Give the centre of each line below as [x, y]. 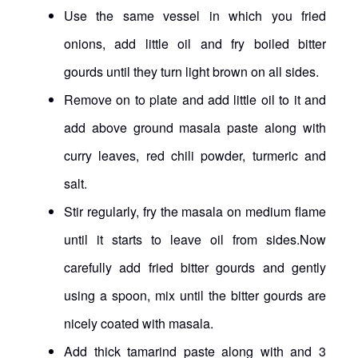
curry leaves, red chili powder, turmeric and [195, 155]
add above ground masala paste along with [195, 127]
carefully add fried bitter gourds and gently [195, 267]
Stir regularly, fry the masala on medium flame [195, 211]
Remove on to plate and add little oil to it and [195, 99]
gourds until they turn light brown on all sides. [191, 71]
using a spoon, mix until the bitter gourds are [195, 295]
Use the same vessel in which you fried [195, 15]
